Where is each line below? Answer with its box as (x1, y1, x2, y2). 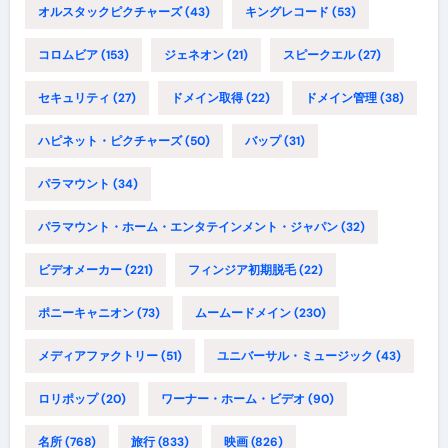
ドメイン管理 (304, 89, 377, 106)
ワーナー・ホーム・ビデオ (160, 390, 305, 407)
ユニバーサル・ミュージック (216, 347, 373, 364)
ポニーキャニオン (37, 304, 134, 321)
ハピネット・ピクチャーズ (37, 132, 182, 149)
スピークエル (282, 46, 355, 63)
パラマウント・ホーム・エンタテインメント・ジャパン (37, 218, 338, 235)
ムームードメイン (194, 304, 291, 321)
